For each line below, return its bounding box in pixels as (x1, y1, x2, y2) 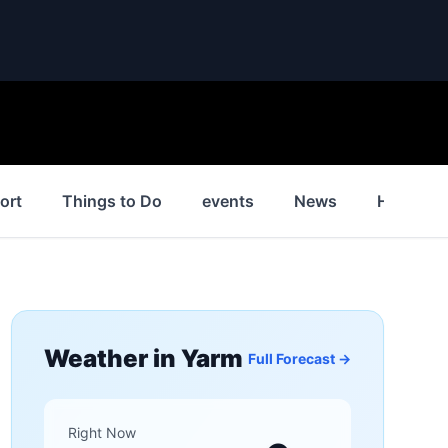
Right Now (67, 424, 136, 441)
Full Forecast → (247, 350, 351, 367)
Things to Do (62, 191, 162, 211)
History (377, 191, 433, 211)
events (202, 191, 254, 211)
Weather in (43, 344, 181, 373)
